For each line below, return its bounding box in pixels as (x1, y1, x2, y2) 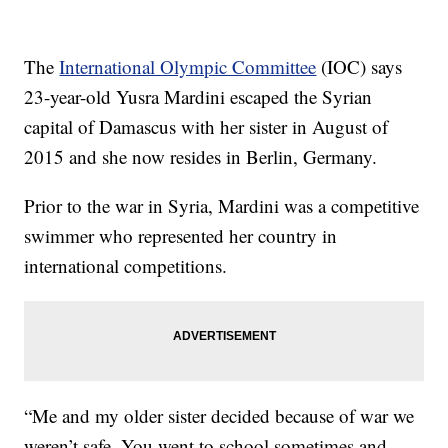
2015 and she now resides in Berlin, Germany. (24, 144, 378, 170)
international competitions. (24, 253, 228, 279)
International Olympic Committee (59, 54, 317, 80)
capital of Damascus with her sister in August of (24, 114, 389, 140)
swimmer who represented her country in (24, 223, 338, 249)
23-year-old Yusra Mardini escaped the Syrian (24, 84, 373, 110)
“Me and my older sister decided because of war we (24, 403, 415, 429)
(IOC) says (316, 54, 403, 80)
